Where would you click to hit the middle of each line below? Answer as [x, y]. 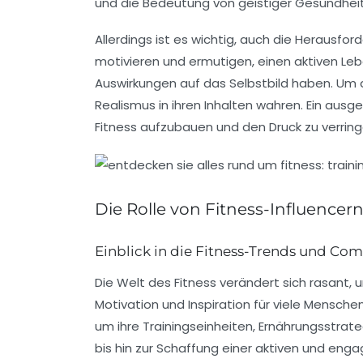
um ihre [119, 326]
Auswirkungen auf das [162, 83]
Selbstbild [259, 83]
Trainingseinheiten [198, 326]
